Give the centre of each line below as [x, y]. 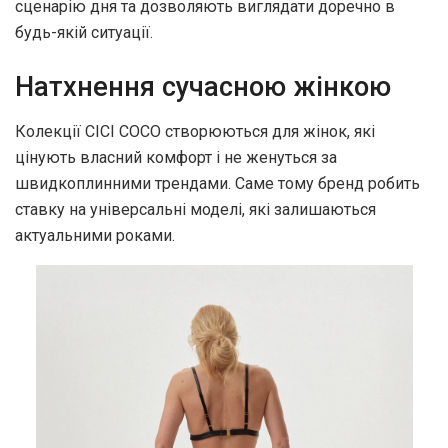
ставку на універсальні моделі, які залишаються [195, 209]
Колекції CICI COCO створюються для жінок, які [195, 131]
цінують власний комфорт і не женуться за [176, 157]
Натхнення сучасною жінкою [203, 86]
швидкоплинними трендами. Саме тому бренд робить [217, 183]
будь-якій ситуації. [84, 33]
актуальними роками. [95, 235]
